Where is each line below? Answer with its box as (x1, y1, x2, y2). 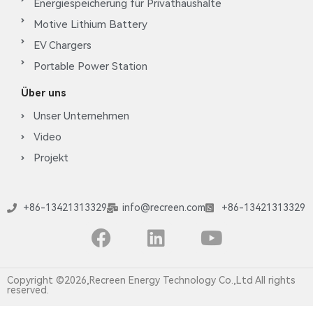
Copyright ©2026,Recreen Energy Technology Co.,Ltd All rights (7, 275, 296, 286)
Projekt (33, 152, 68, 165)
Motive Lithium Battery (33, 18, 147, 31)
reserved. (7, 284, 49, 296)
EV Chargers (33, 39, 92, 52)
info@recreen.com (122, 202, 205, 214)
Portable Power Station (33, 60, 147, 73)
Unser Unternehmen (33, 110, 129, 123)
